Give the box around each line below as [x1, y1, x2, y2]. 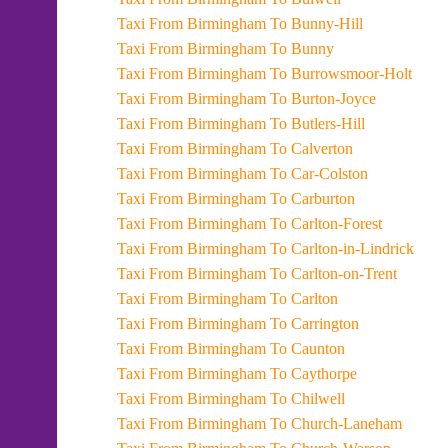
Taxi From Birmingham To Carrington [187, 315, 359, 332]
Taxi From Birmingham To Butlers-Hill [187, 115, 365, 132]
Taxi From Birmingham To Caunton [187, 340, 345, 357]
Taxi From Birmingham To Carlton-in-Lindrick [187, 240, 414, 257]
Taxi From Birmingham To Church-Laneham [187, 415, 402, 432]
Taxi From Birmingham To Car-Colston [187, 165, 368, 182]
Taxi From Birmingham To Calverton [187, 140, 353, 157]
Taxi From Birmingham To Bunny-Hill [187, 15, 363, 32]
